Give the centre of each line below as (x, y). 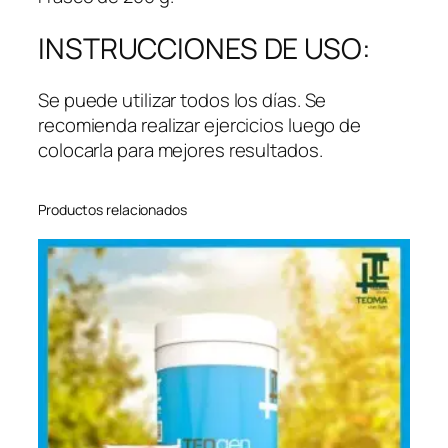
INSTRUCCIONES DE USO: (204, 48)
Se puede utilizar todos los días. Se (182, 100)
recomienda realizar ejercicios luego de (200, 125)
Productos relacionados (112, 210)
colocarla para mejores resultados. (180, 150)
